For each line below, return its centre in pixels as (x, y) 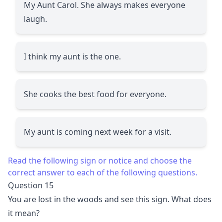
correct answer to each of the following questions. (103, 172)
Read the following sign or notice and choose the (100, 160)
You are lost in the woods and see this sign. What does (110, 199)
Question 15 (31, 185)
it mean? (24, 213)
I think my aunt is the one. (72, 56)
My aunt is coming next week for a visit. (98, 132)
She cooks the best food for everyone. (95, 94)
